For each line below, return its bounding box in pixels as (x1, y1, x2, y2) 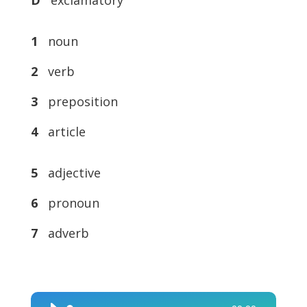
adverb (40, 224, 89, 241)
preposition (40, 93, 118, 110)
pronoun (40, 194, 99, 211)
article (40, 123, 86, 140)
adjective (40, 164, 101, 181)
